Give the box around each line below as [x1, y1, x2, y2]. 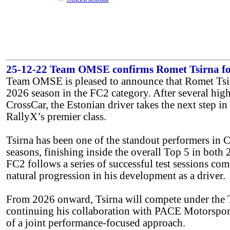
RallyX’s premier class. [6, 111, 106, 122]
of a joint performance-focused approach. [6, 217, 185, 228]
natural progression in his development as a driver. [6, 170, 225, 181]
